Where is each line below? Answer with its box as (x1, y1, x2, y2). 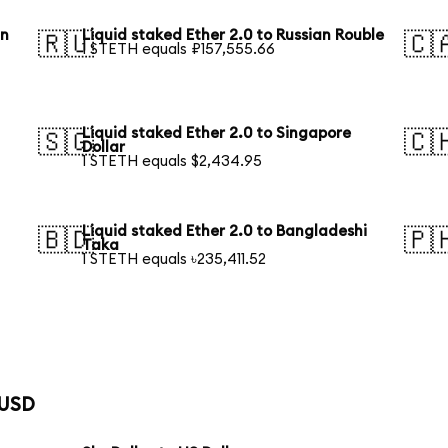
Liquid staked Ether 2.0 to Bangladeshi (82, 223, 368, 239)
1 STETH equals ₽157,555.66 (82, 41, 276, 57)
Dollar (82, 139, 126, 155)
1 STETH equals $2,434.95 (82, 153, 263, 169)
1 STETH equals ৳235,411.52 (82, 251, 267, 267)
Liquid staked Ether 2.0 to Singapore (82, 125, 352, 141)
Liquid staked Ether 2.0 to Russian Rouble (82, 27, 385, 43)
